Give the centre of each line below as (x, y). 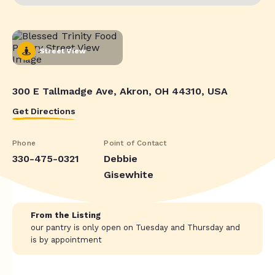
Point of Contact (135, 143)
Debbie (121, 158)
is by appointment (66, 239)
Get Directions (44, 111)
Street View (63, 51)
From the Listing (66, 215)
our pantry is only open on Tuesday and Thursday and (135, 227)
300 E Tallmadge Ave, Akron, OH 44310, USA (120, 91)
